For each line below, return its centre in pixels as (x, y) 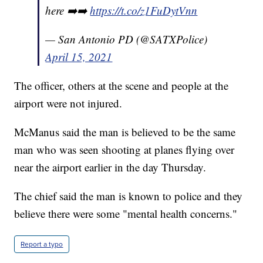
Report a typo (42, 245)
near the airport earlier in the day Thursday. (110, 167)
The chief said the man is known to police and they (129, 196)
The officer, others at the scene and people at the (122, 86)
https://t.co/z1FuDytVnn (144, 11)
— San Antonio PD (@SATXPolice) (127, 39)
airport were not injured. (68, 103)
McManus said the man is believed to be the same (125, 132)
